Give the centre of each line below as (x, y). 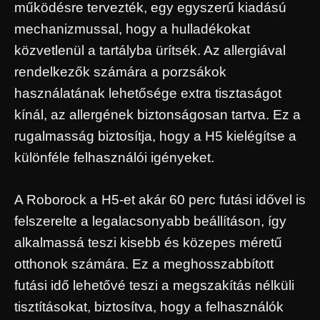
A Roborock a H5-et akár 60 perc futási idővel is (160, 199)
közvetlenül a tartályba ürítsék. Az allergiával (150, 51)
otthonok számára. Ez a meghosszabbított (144, 264)
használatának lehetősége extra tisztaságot (148, 94)
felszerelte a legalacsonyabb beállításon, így (150, 221)
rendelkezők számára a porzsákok (120, 72)
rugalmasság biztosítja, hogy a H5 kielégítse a (155, 136)
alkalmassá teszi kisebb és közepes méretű (148, 242)
